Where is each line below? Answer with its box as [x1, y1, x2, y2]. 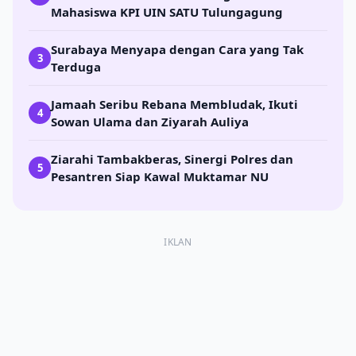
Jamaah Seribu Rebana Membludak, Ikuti [51, 96, 298, 113]
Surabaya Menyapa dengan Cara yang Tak [51, 41, 304, 58]
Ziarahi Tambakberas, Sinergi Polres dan [51, 151, 293, 168]
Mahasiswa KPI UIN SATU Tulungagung [51, 4, 283, 21]
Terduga [51, 59, 101, 75]
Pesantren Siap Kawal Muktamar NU [51, 168, 269, 185]
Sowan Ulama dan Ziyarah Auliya [51, 114, 249, 130]
